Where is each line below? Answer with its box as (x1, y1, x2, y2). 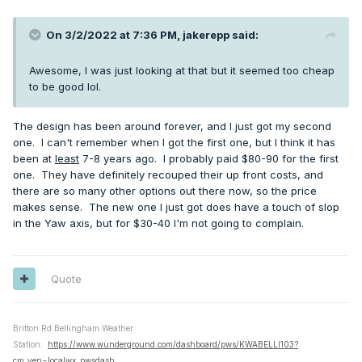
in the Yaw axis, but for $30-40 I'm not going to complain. (13, 216, 304, 229)
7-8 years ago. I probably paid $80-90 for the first (79, 151, 339, 165)
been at (13, 151, 55, 165)
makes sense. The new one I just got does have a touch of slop (13, 200, 339, 213)
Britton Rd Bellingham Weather (13, 322, 133, 333)
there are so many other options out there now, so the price (13, 183, 317, 197)
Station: (13, 339, 48, 349)
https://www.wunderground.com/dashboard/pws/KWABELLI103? (48, 339, 298, 349)
